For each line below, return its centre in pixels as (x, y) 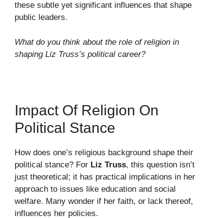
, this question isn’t (160, 164)
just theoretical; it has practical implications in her (105, 177)
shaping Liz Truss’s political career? (80, 54)
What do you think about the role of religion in (97, 42)
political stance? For (53, 164)
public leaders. (41, 18)
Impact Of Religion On (87, 110)
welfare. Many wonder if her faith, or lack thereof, (104, 201)
